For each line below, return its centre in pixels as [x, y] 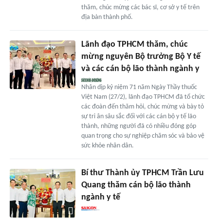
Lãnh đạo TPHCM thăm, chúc [134, 44]
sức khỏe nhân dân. [107, 145]
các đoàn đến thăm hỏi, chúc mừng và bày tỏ [142, 107]
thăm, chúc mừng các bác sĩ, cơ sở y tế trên [140, 7]
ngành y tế [100, 197]
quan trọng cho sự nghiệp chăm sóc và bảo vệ [143, 136]
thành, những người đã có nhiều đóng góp [138, 126]
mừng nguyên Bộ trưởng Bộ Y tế [141, 56]
